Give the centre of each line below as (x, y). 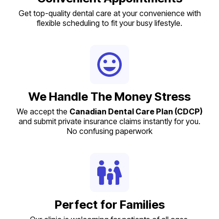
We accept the (43, 112)
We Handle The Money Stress (109, 97)
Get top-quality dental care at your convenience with (109, 13)
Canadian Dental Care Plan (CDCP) (136, 112)
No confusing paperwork (109, 131)
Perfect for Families (109, 205)
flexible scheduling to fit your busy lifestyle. (109, 23)
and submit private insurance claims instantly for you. (109, 121)
